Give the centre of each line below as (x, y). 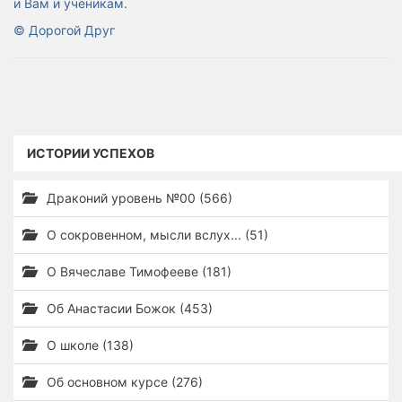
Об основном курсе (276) (123, 382)
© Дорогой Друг (64, 30)
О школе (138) (88, 345)
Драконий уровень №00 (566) (138, 198)
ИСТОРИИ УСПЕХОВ (91, 153)
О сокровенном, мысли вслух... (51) (156, 235)
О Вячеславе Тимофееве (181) (137, 271)
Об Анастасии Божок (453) (128, 308)
